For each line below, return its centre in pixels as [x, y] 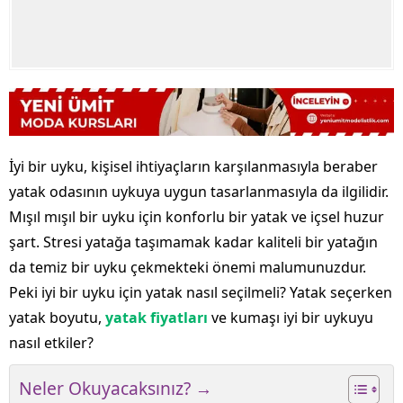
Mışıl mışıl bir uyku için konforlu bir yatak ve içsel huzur [197, 217]
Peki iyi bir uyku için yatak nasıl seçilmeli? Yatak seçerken [201, 293]
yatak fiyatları [157, 318]
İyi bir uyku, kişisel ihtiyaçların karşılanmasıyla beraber [193, 167]
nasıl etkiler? [51, 343]
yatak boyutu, [57, 318]
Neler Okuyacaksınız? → [116, 389]
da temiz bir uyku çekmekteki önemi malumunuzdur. [188, 268]
